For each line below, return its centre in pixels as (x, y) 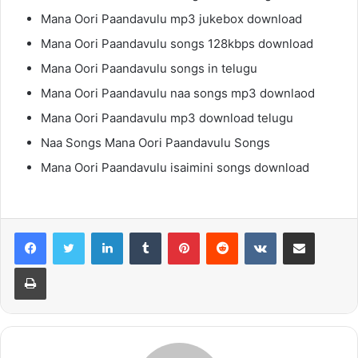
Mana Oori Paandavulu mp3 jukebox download (171, 19)
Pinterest (222, 232)
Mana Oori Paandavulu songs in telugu (149, 68)
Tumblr (177, 232)
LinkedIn (143, 232)
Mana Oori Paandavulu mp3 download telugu (167, 118)
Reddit (253, 232)
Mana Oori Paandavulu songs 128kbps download (177, 44)
